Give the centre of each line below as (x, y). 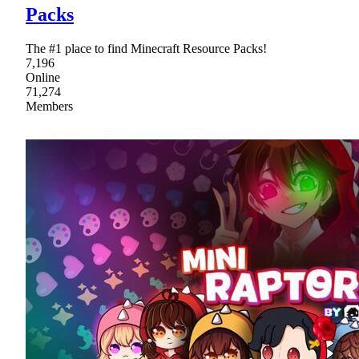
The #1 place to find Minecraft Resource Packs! (146, 49)
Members (49, 107)
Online (43, 78)
